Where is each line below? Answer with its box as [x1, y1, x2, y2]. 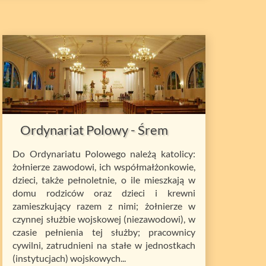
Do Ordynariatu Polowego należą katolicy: [12, 148, 195, 160]
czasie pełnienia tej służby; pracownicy [12, 226, 195, 238]
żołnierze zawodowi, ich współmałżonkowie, [12, 161, 195, 173]
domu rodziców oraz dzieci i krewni [12, 187, 195, 199]
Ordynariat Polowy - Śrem [20, 122, 168, 138]
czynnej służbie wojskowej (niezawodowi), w [12, 213, 195, 225]
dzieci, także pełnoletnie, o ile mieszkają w [12, 174, 195, 186]
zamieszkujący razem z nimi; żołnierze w [12, 200, 195, 212]
